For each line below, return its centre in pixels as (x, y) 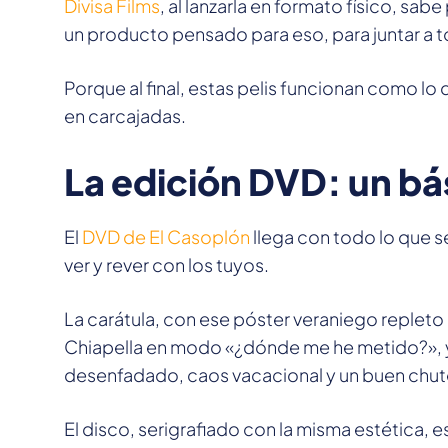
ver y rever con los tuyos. (166, 265)
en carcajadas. (125, 116)
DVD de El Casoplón (166, 237)
